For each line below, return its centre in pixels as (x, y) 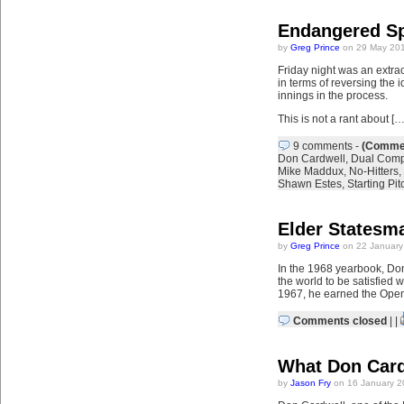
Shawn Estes (309, 184)
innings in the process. (332, 96)
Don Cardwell (311, 159)
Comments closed (340, 321)
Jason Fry (310, 383)
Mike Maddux (310, 171)
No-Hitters (373, 171)
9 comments (322, 146)
